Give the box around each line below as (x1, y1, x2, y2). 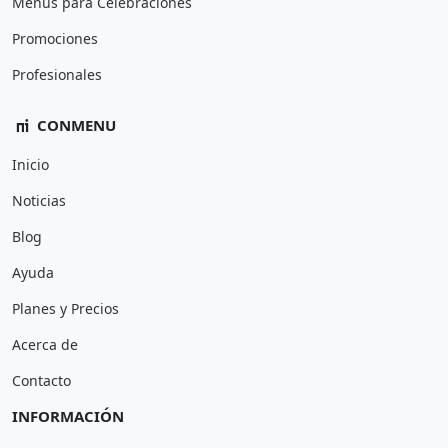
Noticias (12, 191, 66, 210)
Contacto (12, 371, 71, 390)
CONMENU (33, 115, 116, 135)
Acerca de (12, 335, 78, 354)
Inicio (12, 155, 49, 174)
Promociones (12, 29, 98, 48)
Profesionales (12, 65, 102, 84)
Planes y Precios (12, 299, 119, 318)
